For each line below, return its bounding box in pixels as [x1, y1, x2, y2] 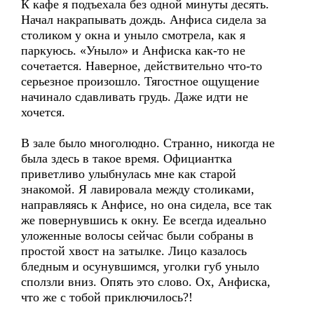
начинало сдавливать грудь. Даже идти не [21, 90, 248, 104]
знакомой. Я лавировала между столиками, [21, 182, 254, 196]
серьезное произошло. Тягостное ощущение [21, 74, 259, 88]
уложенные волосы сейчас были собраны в [21, 228, 254, 243]
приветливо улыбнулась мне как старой [21, 167, 236, 181]
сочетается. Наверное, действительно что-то [21, 59, 262, 73]
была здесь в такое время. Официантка [21, 151, 232, 165]
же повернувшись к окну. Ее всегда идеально [21, 213, 266, 227]
